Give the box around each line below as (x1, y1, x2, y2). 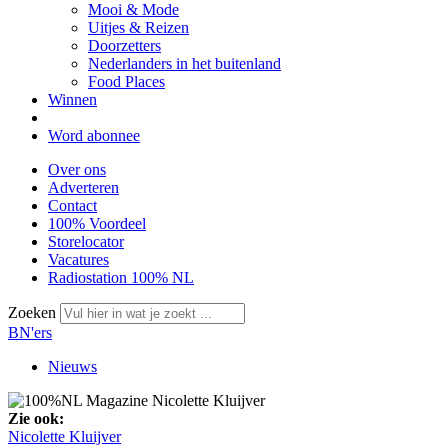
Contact (48, 197, 97, 214)
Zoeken (8, 304, 60, 321)
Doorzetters (88, 37, 161, 54)
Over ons (48, 161, 106, 178)
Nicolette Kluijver (8, 428, 121, 445)
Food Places (88, 73, 165, 90)
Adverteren (48, 179, 119, 196)
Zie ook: (8, 410, 64, 427)
